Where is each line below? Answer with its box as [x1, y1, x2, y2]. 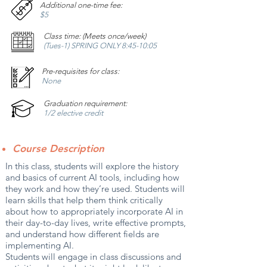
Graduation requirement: [44, 99, 127, 108]
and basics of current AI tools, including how [5, 172, 179, 183]
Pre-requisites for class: [42, 67, 119, 76]
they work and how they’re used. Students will [5, 183, 185, 194]
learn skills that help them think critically [5, 194, 163, 206]
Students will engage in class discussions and [5, 251, 181, 262]
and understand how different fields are [5, 228, 159, 240]
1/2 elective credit [44, 108, 103, 117]
